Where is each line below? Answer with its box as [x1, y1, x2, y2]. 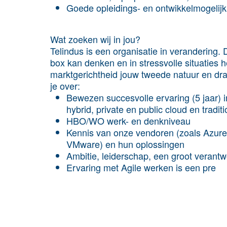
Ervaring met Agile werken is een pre [66, 160, 216, 174]
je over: [50, 79, 80, 92]
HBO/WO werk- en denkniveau [66, 113, 191, 127]
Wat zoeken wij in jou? [50, 32, 140, 46]
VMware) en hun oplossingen [66, 137, 184, 150]
